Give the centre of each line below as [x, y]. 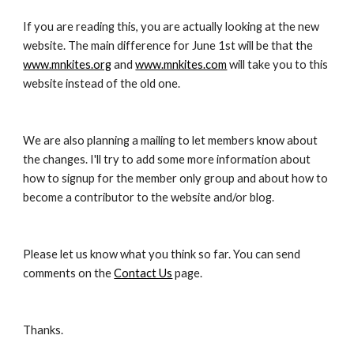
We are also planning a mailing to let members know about [171, 140]
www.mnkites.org [68, 64]
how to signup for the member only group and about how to [176, 178]
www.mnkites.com [181, 64]
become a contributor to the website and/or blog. [149, 197]
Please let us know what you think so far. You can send [162, 254]
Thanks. [43, 330]
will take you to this [278, 64]
